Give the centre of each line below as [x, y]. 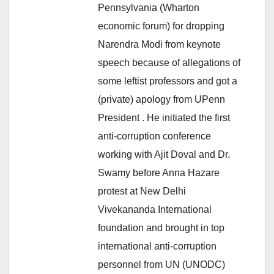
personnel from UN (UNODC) [161, 264]
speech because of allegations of [169, 62]
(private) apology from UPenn [161, 99]
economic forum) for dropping [161, 26]
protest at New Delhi [142, 191]
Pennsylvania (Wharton [149, 7]
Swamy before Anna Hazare [159, 172]
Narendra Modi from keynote [159, 44]
